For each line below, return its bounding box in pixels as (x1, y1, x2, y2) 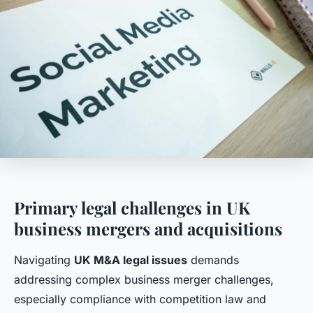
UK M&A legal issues (74, 253, 187, 268)
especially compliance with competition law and (14, 292, 266, 307)
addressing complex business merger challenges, (14, 272, 274, 287)
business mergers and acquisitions (14, 217, 282, 240)
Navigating (14, 253, 74, 268)
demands (187, 253, 239, 268)
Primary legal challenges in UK (14, 196, 250, 219)
